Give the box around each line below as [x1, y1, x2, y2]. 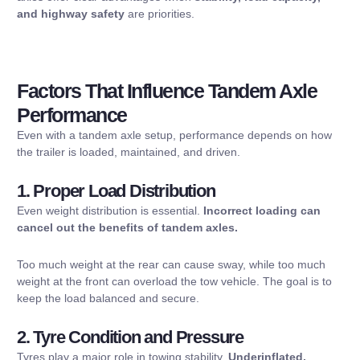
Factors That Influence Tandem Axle [17, 79, 317, 102]
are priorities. [125, 6, 194, 20]
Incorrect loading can [203, 204, 321, 218]
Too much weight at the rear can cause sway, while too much [17, 257, 325, 271]
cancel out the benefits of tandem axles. [17, 221, 238, 235]
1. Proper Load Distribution [17, 181, 215, 202]
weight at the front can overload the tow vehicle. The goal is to [17, 274, 332, 288]
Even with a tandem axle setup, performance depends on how [17, 128, 332, 141]
